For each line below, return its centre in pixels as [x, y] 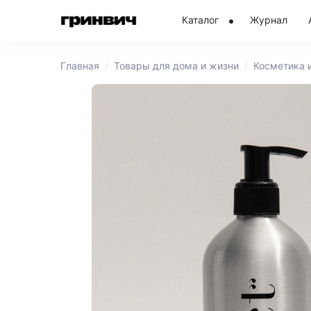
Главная [80, 66]
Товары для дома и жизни [176, 66]
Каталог [200, 20]
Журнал [269, 20]
